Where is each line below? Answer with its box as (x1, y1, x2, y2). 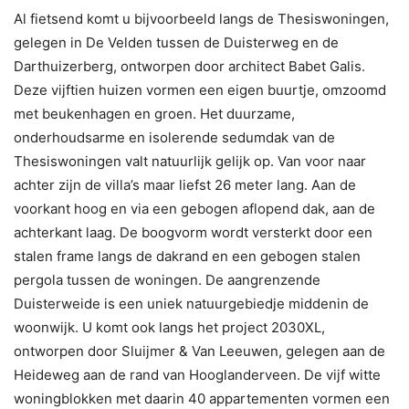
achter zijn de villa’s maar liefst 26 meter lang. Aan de (14, 175, 356, 194)
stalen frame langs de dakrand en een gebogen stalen (14, 246, 361, 265)
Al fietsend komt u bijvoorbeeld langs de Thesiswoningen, (14, 9, 389, 27)
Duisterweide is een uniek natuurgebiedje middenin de (14, 294, 369, 312)
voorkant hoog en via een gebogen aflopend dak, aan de (14, 199, 375, 217)
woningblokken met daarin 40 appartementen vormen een (14, 389, 390, 407)
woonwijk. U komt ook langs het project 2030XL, (14, 318, 325, 336)
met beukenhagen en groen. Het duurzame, (14, 104, 295, 122)
